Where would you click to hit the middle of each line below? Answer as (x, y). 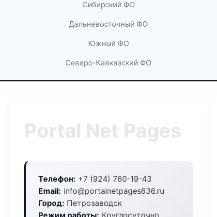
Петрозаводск (93, 203)
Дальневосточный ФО (108, 24)
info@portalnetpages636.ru (113, 191)
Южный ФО (108, 43)
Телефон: (57, 179)
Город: (51, 203)
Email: (50, 191)
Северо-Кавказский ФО (108, 63)
